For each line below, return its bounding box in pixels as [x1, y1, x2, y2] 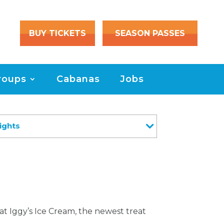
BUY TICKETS [29, 28, 86, 38]
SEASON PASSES [115, 28, 185, 38]
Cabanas [56, 73, 100, 84]
